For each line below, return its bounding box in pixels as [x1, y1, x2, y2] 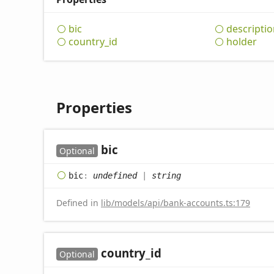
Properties [56, 97, 132, 118]
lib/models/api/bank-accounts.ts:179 [101, 197, 250, 209]
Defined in [56, 197, 101, 209]
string [152, 170, 181, 180]
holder [226, 35, 257, 49]
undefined [93, 170, 137, 180]
